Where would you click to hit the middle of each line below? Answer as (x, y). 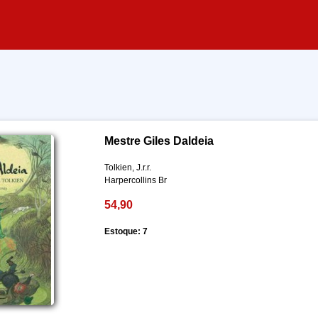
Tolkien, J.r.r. (127, 168)
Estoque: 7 (126, 231)
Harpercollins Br (135, 180)
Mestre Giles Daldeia (159, 141)
